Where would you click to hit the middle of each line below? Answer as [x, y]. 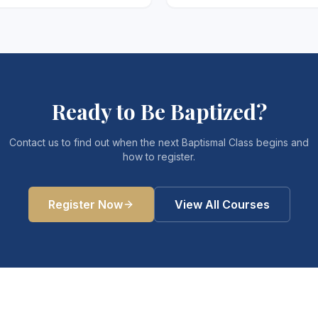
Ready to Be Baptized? [159, 111]
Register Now [85, 204]
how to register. [159, 157]
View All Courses [222, 204]
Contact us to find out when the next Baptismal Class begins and [159, 142]
